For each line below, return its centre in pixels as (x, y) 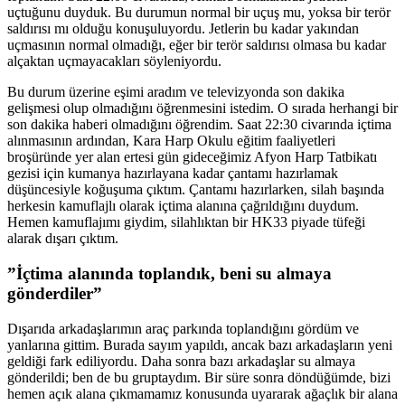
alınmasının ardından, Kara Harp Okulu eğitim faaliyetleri (171, 141)
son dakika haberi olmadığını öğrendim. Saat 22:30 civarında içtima (199, 125)
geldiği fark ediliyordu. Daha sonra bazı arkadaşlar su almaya (181, 361)
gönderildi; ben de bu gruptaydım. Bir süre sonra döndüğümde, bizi (199, 377)
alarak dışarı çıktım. (63, 239)
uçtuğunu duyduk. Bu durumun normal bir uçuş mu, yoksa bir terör (199, 13)
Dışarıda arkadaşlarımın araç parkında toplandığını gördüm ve (183, 328)
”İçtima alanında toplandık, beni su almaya (170, 273)
